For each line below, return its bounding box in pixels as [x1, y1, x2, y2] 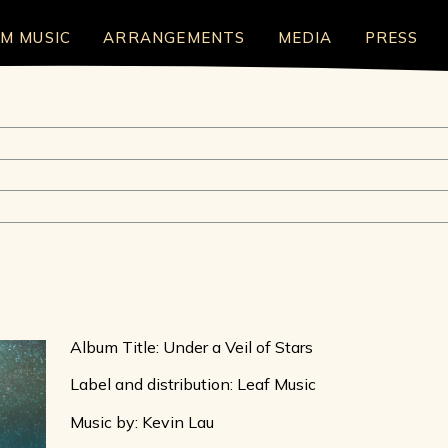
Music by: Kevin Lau [69, 411, 214, 432]
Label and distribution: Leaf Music [69, 374, 316, 395]
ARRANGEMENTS [103, 27, 246, 47]
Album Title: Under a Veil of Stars [69, 336, 313, 357]
